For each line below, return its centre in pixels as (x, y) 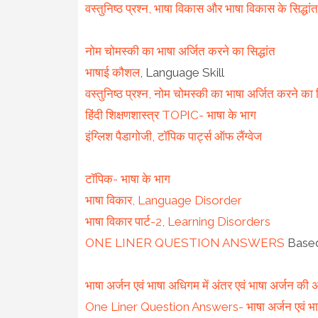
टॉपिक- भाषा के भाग (127, 179)
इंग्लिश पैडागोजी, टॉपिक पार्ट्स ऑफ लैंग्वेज (173, 136)
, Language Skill (182, 72)
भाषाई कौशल (112, 72)
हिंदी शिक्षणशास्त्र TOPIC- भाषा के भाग (170, 115)
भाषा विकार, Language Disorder (163, 200)
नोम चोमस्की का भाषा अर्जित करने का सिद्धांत (180, 51)
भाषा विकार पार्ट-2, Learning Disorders (177, 221)
